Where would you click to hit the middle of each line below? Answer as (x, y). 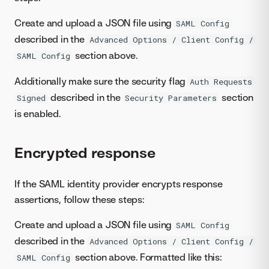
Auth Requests (221, 81)
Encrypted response (85, 153)
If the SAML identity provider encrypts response (119, 184)
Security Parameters (171, 98)
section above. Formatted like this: (147, 257)
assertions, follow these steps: (80, 200)
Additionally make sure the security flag (101, 81)
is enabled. (38, 113)
